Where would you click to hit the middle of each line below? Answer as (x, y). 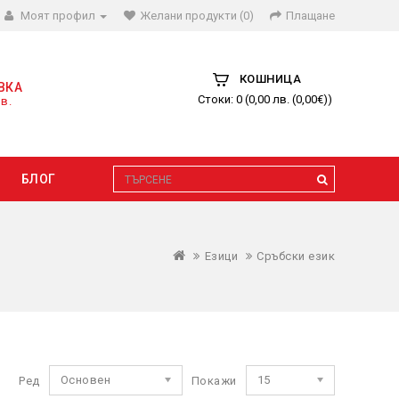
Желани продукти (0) (196, 16)
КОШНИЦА (270, 79)
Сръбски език (296, 256)
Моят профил (58, 16)
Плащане (310, 16)
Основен (85, 380)
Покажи (214, 381)
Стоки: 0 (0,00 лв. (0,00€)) (265, 99)
